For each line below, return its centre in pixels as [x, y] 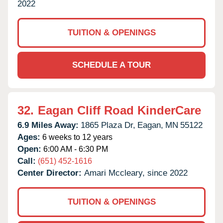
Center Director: [51, 173]
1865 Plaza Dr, [108, 125]
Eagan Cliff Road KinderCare [119, 110]
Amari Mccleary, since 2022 [136, 173]
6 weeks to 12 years [76, 137]
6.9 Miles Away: [48, 125]
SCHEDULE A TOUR [111, 65]
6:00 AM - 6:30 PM [75, 149]
